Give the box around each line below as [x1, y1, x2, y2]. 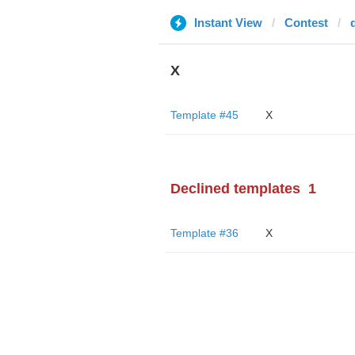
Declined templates [170, 181, 300, 197]
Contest [284, 16, 328, 29]
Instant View [193, 16, 262, 29]
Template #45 [170, 109, 239, 121]
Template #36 [170, 227, 239, 239]
